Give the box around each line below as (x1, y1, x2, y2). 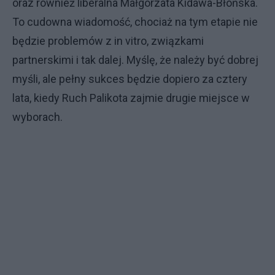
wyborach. (12, 110, 63, 123)
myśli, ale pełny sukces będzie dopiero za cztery (12, 72, 247, 85)
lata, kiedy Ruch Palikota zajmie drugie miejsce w (12, 91, 250, 104)
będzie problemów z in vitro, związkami (12, 34, 204, 47)
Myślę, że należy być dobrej (126, 53, 258, 66)
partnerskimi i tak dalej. (12, 53, 124, 66)
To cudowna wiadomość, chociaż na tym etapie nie (12, 15, 258, 28)
